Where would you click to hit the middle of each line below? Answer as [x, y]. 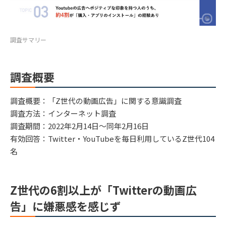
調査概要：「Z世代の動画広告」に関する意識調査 [96, 100]
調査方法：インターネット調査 [63, 113]
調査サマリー [28, 39]
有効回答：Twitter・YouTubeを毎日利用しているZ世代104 [112, 138]
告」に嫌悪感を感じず [66, 206]
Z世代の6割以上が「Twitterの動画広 [103, 189]
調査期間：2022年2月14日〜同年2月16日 [79, 126]
